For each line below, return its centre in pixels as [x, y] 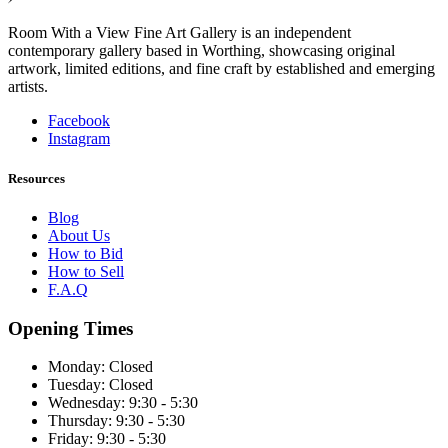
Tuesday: [78, 385]
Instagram [79, 139]
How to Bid [85, 253]
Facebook [79, 121]
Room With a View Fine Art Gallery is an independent [179, 33]
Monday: [78, 367]
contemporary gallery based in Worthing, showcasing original [201, 51]
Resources [36, 178]
